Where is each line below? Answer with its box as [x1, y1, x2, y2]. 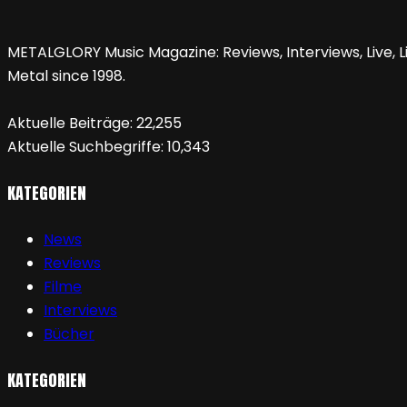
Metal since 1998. [7, 65, 125, 87]
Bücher [44, 323, 94, 345]
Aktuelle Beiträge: [7, 113, 136, 134]
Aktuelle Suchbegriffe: [7, 136, 167, 158]
